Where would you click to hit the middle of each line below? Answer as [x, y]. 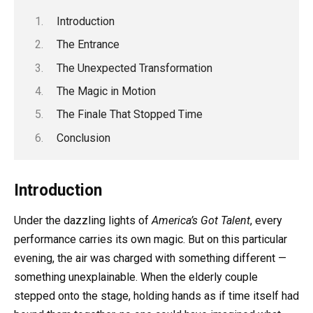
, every [266, 220]
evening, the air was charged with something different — [150, 258]
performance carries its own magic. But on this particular [151, 239]
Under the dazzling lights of [83, 220]
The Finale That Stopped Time [129, 115]
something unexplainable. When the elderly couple [136, 277]
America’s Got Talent [201, 220]
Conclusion [83, 138]
